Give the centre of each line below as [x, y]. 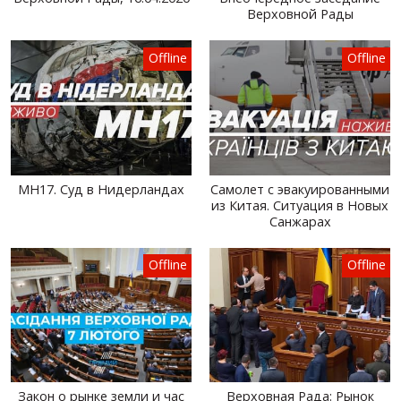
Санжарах [300, 221]
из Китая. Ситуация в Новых [300, 205]
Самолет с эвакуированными [300, 189]
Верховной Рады [300, 14]
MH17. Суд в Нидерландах [101, 189]
